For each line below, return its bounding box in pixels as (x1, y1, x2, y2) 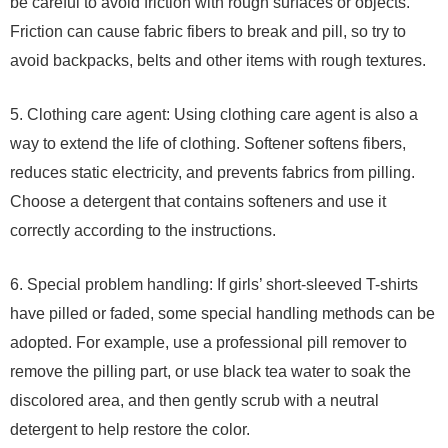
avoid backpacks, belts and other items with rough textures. (10, 52, 426, 69)
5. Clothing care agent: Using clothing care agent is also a (10, 106, 418, 123)
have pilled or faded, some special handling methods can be (10, 305, 435, 322)
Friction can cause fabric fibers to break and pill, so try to (10, 23, 406, 40)
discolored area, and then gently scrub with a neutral (10, 392, 379, 409)
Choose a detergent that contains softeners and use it (10, 193, 386, 210)
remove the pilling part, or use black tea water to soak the (10, 363, 411, 380)
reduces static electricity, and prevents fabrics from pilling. (10, 164, 415, 181)
